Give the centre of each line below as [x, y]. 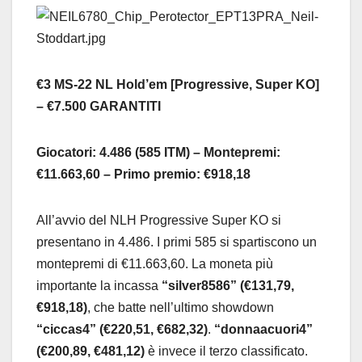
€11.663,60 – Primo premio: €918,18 [143, 175]
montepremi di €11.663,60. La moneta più [155, 264]
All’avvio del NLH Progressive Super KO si [159, 221]
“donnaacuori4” [263, 330]
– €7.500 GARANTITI [99, 107]
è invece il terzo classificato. [226, 351]
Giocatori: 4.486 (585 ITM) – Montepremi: [158, 153]
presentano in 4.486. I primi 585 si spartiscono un [177, 242]
